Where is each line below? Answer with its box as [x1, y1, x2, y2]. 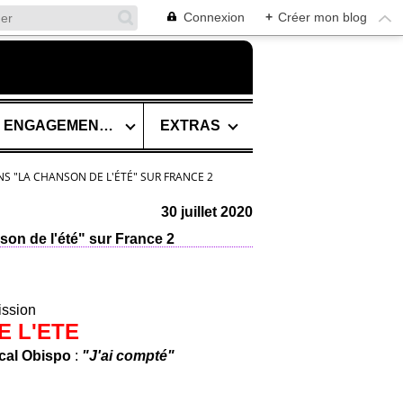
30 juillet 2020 [161, 204, 253, 219]
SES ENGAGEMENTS [98, 118, 113, 133]
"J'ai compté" [81, 348, 175, 363]
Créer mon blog [278, 10, 367, 24]
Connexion [184, 10, 245, 24]
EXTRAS [159, 118, 220, 133]
